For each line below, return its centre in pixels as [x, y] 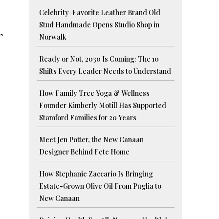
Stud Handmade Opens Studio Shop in [99, 25]
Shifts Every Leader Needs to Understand [105, 71]
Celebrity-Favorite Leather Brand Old [100, 13]
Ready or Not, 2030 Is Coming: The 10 [99, 59]
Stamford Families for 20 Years [88, 118]
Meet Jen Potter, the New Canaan [92, 140]
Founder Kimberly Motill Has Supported [103, 106]
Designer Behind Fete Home [85, 152]
